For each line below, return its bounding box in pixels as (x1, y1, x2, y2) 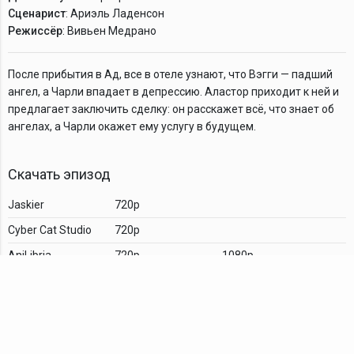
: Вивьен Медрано (62, 24, 156, 37)
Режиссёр (8, 24, 62, 37)
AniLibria (8, 248, 51, 262)
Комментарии (8, 299, 99, 317)
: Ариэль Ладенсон (66, 6, 164, 20)
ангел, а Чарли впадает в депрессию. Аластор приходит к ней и (8, 85, 339, 98)
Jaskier (8, 198, 44, 211)
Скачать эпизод (8, 165, 111, 183)
